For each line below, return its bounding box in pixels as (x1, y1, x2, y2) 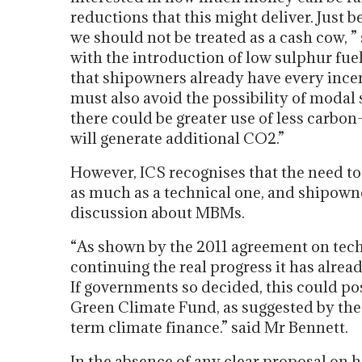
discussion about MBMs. (70, 203, 245, 222)
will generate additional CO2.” (70, 128, 284, 148)
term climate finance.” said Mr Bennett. (70, 318, 348, 337)
